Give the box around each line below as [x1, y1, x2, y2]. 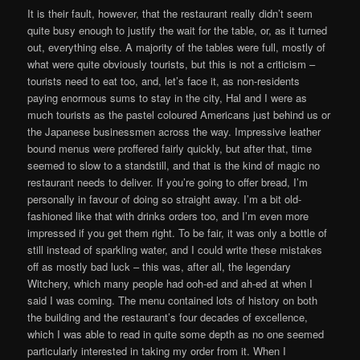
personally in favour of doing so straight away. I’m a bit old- [27, 191, 302, 207]
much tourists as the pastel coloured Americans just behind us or [27, 107, 331, 123]
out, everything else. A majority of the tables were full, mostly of [27, 39, 326, 55]
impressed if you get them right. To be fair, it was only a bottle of [27, 225, 328, 241]
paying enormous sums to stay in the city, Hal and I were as [27, 90, 308, 106]
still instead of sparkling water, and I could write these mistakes [27, 242, 323, 258]
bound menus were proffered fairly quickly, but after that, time [27, 141, 313, 157]
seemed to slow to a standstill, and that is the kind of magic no [27, 157, 321, 174]
